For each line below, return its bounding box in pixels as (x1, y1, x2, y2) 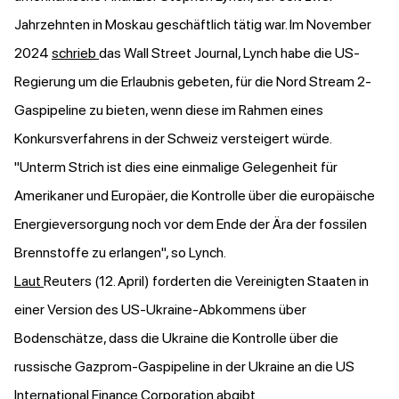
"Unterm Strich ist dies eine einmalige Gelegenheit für (14, 159, 338, 176)
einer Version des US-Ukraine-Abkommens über (14, 301, 306, 319)
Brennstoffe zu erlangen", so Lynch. (14, 244, 229, 262)
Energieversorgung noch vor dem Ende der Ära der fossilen (14, 216, 367, 233)
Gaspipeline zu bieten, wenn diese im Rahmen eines (14, 102, 323, 119)
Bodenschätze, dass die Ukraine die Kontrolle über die (14, 330, 338, 347)
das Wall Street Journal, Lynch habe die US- (99, 45, 360, 62)
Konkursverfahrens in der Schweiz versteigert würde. (14, 130, 335, 148)
